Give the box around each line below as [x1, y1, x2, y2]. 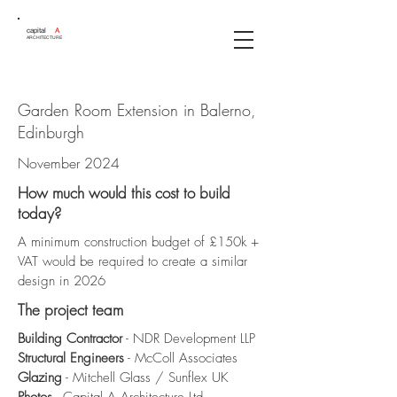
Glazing [18, 369, 62, 386]
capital [27, 26, 55, 35]
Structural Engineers [18, 349, 124, 367]
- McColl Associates [124, 349, 237, 367]
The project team [18, 300, 123, 320]
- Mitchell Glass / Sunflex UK [62, 369, 229, 386]
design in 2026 [18, 272, 105, 290]
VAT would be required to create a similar [18, 253, 247, 270]
